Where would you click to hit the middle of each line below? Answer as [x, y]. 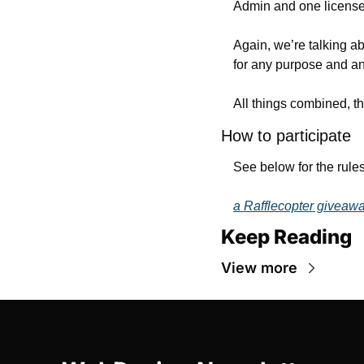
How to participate [286, 136]
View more [259, 268]
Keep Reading [286, 237]
